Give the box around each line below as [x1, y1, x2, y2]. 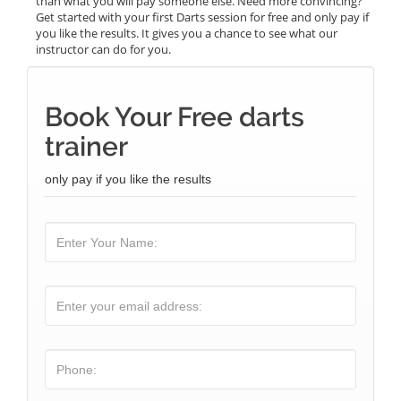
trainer [45, 131, 128, 162]
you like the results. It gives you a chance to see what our [36, 25, 337, 41]
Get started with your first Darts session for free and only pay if [36, 9, 369, 25]
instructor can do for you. [36, 41, 171, 57]
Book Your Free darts [45, 101, 304, 132]
